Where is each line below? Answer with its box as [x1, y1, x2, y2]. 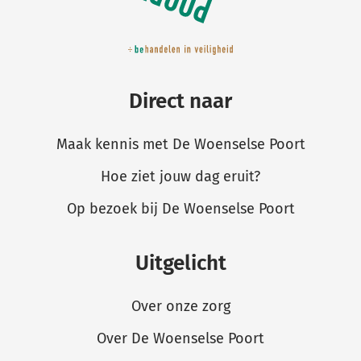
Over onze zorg [131, 297, 230, 315]
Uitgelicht [135, 250, 226, 276]
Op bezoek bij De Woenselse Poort [66, 199, 295, 218]
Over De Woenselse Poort [97, 329, 264, 347]
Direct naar [129, 88, 232, 114]
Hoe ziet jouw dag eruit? [101, 167, 260, 185]
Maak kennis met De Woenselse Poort [56, 135, 305, 153]
